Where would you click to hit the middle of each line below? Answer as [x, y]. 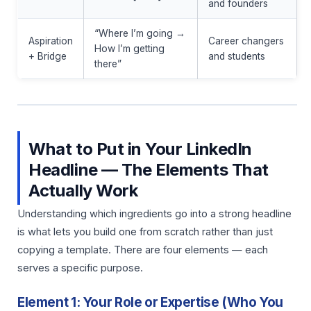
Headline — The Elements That [149, 169]
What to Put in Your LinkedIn [140, 149]
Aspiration [50, 41]
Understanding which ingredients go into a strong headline [154, 213]
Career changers [246, 41]
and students [236, 56]
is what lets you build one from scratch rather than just [145, 232]
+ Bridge [47, 56]
